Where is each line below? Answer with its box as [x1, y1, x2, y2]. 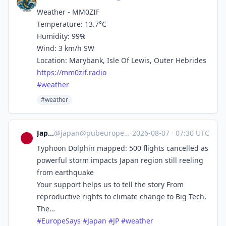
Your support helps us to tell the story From [37, 180, 184, 189]
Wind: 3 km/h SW [37, 43, 94, 53]
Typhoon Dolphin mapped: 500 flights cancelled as [37, 143, 208, 153]
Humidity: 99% [37, 31, 86, 41]
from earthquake [37, 167, 94, 177]
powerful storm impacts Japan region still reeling [37, 155, 203, 165]
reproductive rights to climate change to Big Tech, [37, 192, 206, 201]
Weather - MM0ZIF [37, 7, 99, 17]
